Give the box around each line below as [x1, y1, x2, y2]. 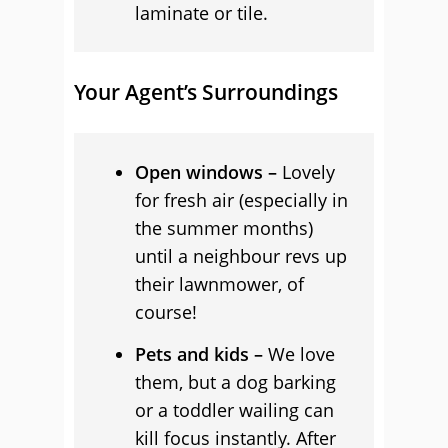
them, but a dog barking [135, 370, 336, 394]
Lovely [277, 160, 335, 184]
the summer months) [135, 216, 313, 240]
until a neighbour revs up [135, 244, 347, 268]
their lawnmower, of [135, 272, 304, 296]
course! [135, 300, 197, 324]
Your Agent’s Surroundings [74, 78, 338, 106]
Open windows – [135, 160, 277, 184]
